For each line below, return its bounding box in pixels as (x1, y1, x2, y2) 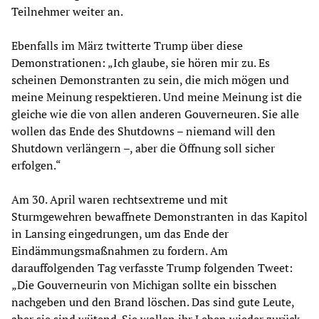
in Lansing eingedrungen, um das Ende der (11, 225, 229, 241)
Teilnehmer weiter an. (11, 3, 123, 19)
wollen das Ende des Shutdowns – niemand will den (11, 122, 276, 139)
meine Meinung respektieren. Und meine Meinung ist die (11, 88, 302, 105)
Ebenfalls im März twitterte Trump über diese (11, 37, 243, 53)
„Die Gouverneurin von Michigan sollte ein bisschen (11, 276, 277, 293)
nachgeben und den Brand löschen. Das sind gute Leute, (11, 293, 294, 310)
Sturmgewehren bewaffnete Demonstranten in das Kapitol (11, 208, 308, 224)
